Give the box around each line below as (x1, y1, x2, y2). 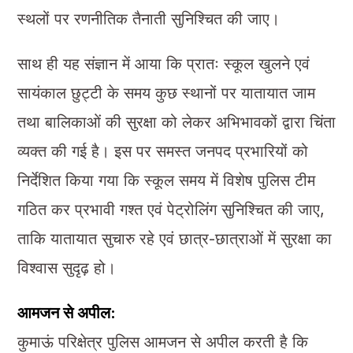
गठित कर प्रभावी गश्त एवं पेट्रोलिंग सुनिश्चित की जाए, (17, 199, 325, 219)
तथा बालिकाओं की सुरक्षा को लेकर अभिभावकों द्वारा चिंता (17, 112, 336, 132)
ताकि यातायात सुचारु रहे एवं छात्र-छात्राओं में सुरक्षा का (17, 229, 332, 248)
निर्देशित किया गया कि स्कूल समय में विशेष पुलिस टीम (17, 170, 315, 190)
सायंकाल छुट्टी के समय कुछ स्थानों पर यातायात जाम (17, 83, 315, 102)
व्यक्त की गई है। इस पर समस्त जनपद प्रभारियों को (17, 141, 308, 161)
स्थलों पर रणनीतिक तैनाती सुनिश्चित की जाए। (17, 9, 280, 28)
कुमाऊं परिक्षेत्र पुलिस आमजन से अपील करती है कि (17, 332, 308, 351)
